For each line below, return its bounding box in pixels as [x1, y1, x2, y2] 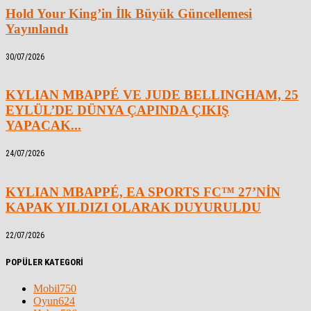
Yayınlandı [6, 21, 68, 36]
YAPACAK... [6, 118, 81, 133]
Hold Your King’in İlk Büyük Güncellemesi [6, 6, 252, 21]
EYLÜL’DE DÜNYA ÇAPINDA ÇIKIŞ [6, 103, 229, 118]
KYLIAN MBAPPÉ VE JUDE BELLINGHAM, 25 [6, 87, 299, 103]
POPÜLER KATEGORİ [6, 256, 83, 267]
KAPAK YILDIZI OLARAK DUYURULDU [6, 199, 261, 215]
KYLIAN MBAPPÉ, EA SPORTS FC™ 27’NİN [6, 184, 280, 199]
